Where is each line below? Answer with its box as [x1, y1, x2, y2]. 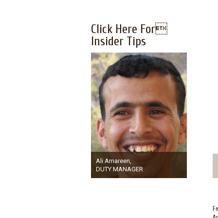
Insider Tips [91, 35, 146, 49]
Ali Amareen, [95, 157, 131, 164]
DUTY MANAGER [95, 165, 143, 173]
